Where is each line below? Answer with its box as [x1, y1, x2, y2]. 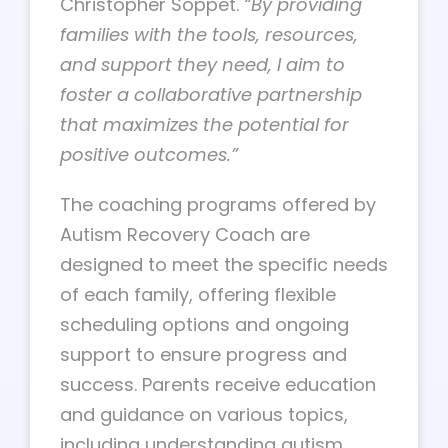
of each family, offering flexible [60, 282, 336, 307]
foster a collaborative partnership [60, 82, 362, 107]
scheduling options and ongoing [60, 312, 349, 337]
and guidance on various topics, [60, 402, 348, 427]
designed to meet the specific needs [60, 252, 388, 277]
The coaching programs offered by [60, 192, 376, 217]
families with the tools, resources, [60, 22, 358, 47]
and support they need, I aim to [60, 52, 345, 77]
